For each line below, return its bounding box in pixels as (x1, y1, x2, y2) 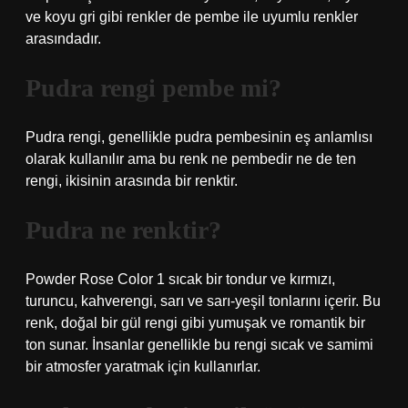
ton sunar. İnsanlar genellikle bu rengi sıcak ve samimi (25, 337, 373, 352)
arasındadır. (25, 31, 101, 46)
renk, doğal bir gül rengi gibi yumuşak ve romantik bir (25, 315, 365, 331)
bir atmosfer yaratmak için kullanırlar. (25, 359, 260, 374)
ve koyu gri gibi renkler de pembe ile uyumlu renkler (25, 9, 358, 25)
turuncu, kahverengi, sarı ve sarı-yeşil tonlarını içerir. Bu (25, 293, 381, 309)
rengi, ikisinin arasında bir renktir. (25, 173, 238, 189)
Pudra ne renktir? (25, 216, 221, 244)
